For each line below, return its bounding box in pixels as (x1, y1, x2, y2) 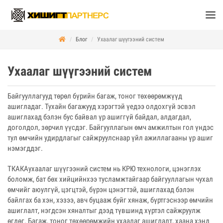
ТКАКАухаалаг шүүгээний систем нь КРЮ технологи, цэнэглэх (7, 164, 201, 173)
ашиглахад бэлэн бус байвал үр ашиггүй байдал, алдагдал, (7, 112, 191, 121)
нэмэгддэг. (7, 144, 43, 153)
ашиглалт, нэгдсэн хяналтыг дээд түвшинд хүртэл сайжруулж (7, 206, 201, 215)
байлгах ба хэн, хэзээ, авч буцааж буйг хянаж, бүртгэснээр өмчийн (7, 196, 213, 205)
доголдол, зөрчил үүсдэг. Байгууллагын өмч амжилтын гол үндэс (7, 123, 214, 132)
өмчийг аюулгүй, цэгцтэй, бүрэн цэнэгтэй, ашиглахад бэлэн (7, 185, 194, 194)
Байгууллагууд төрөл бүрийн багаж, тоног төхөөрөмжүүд (7, 92, 182, 101)
